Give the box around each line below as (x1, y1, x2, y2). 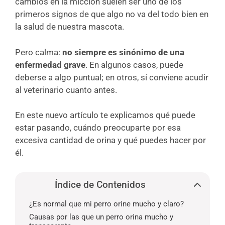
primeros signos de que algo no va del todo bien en (15, 9, 208, 19)
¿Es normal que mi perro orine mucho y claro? (29, 199, 184, 208)
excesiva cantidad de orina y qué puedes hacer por (15, 135, 206, 145)
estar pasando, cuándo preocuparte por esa (15, 123, 181, 133)
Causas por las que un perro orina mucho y (29, 212, 173, 221)
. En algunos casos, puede (85, 59, 183, 70)
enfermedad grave (15, 59, 85, 70)
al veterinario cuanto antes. (15, 84, 117, 95)
